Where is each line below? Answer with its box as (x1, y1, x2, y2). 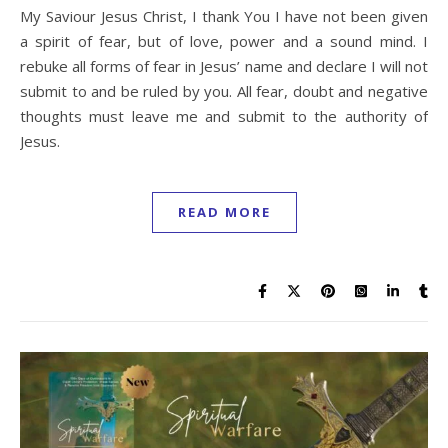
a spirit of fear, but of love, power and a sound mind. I (20, 30, 428, 51)
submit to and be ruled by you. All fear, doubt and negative (20, 80, 428, 101)
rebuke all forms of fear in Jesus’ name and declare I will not (20, 55, 428, 76)
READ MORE (177, 202, 271, 221)
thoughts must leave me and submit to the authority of (20, 105, 428, 126)
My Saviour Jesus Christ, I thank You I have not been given (20, 5, 33, 26)
